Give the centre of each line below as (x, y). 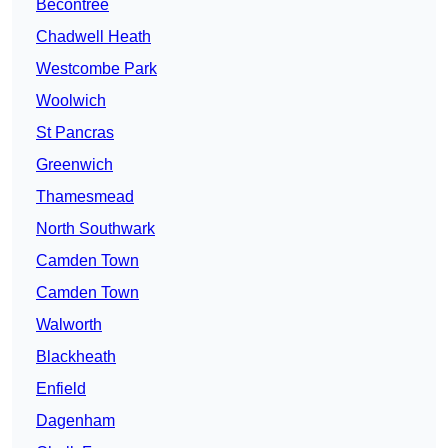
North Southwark (95, 229)
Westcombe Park (96, 69)
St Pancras (75, 133)
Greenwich (74, 165)
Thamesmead (85, 197)
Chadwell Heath (93, 37)
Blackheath (76, 357)
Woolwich (71, 101)
